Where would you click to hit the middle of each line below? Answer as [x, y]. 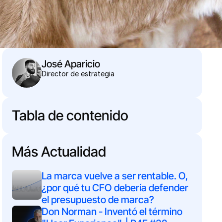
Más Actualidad [59, 152]
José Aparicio [71, 64]
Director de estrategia [78, 74]
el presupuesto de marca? [98, 200]
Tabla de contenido [70, 115]
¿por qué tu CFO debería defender [115, 188]
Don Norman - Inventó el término [112, 212]
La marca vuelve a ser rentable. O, [114, 176]
